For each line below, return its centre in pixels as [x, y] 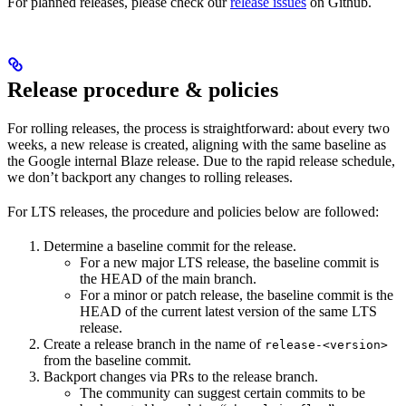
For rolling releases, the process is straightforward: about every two [198, 128]
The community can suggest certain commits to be [222, 392]
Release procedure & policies [143, 89]
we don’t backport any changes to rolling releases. [150, 177]
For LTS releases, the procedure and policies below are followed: [193, 211]
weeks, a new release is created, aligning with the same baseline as [197, 144]
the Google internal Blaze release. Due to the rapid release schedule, [201, 160]
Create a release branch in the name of [154, 343]
